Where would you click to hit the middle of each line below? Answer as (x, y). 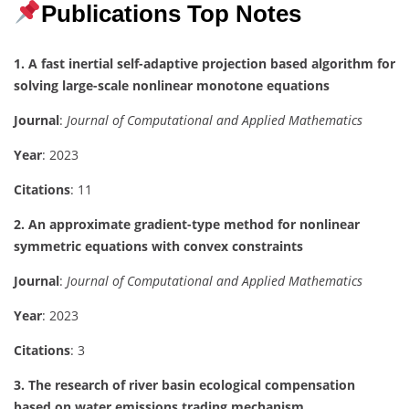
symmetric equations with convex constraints (158, 246)
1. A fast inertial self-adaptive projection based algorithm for (204, 63)
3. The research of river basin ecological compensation (184, 384)
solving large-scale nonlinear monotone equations (172, 85)
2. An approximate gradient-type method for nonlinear (187, 224)
